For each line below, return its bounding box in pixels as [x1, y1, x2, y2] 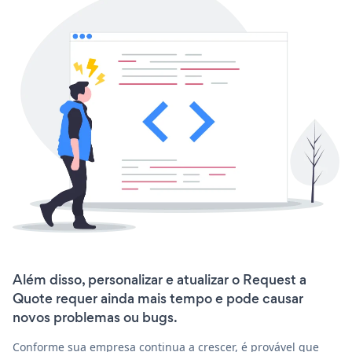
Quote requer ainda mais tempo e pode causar [13, 289, 303, 309]
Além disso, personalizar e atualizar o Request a [13, 270, 306, 290]
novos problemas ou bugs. [13, 308, 178, 328]
